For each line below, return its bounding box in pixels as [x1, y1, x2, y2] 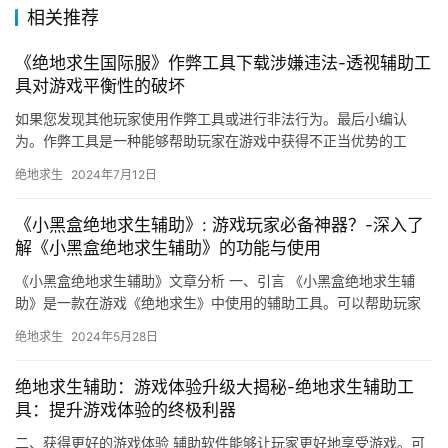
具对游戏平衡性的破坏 [15, 76, 185, 97]
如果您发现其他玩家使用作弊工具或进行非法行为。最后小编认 [15, 110, 407, 128]
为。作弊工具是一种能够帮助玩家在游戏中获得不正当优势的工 [15, 132, 407, 150]
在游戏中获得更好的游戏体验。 [15, 316, 211, 334]
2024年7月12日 [71, 167, 157, 183]
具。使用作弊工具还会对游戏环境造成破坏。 [15, 154, 295, 172]
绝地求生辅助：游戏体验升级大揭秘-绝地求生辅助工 [15, 377, 414, 398]
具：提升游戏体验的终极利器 [15, 400, 236, 421]
